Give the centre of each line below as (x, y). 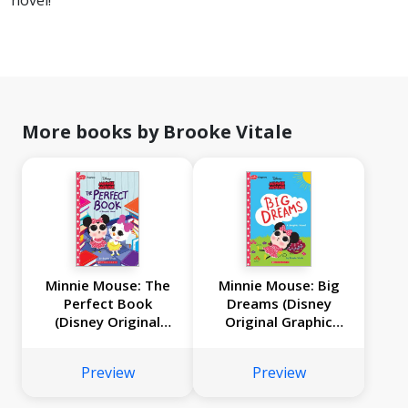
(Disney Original (107, 322)
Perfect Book (107, 304)
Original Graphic (279, 322)
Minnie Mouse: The (107, 286)
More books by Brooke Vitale (157, 132)
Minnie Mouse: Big (279, 286)
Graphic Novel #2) (107, 340)
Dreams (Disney (279, 304)
